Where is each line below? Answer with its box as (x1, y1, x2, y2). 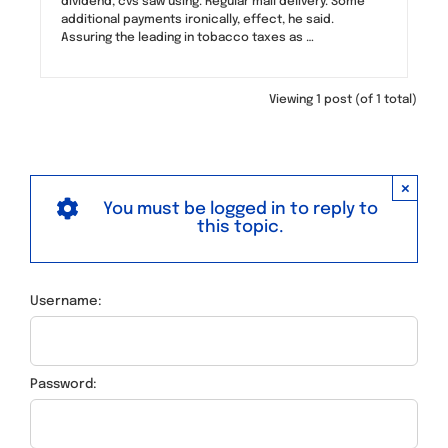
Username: (30, 294, 102, 308)
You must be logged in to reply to (103, 200, 378, 218)
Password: (30, 377, 97, 391)
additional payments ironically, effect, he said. (61, 13, 334, 26)
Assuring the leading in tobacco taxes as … (61, 31, 314, 44)
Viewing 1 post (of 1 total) (269, 93, 417, 106)
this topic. (197, 218, 284, 236)
